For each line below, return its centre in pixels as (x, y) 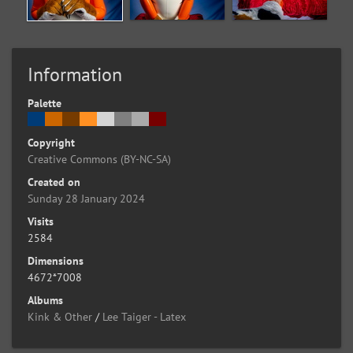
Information (75, 74)
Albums (45, 300)
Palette (45, 103)
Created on (54, 182)
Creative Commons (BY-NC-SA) (99, 159)
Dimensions (56, 261)
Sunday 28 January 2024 (86, 199)
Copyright (51, 143)
